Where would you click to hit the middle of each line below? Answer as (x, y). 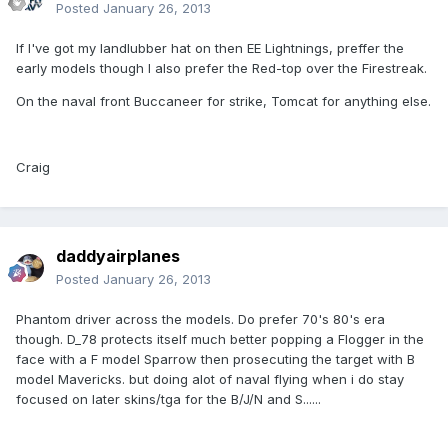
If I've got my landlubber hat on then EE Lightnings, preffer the (210, 48)
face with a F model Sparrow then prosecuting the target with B (215, 359)
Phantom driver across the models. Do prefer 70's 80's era (200, 319)
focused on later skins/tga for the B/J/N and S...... (168, 399)
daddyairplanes (118, 256)
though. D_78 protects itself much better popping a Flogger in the (220, 339)
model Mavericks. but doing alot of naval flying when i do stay (210, 379)
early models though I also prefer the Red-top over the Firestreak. (221, 68)
